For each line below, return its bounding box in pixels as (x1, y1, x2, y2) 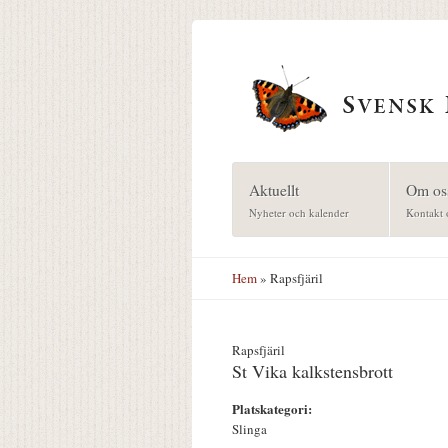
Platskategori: (232, 399, 316, 419)
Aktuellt (248, 178, 299, 200)
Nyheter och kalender (248, 204, 349, 220)
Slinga (232, 420, 267, 439)
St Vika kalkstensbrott (232, 359, 393, 384)
